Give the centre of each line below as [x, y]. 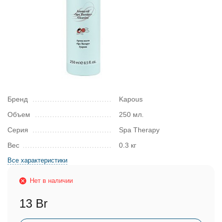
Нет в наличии [51, 181]
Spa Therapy [139, 130]
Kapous [131, 99]
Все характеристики [37, 160]
